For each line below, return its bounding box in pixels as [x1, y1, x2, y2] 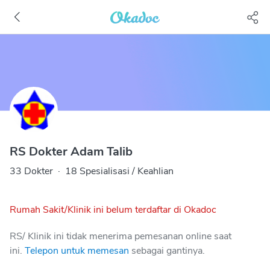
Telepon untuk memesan [25, 244, 129, 257]
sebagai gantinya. [131, 244, 205, 257]
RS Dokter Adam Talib [10, 143, 133, 160]
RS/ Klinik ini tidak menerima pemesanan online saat [10, 230, 231, 243]
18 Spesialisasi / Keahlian [65, 165, 174, 178]
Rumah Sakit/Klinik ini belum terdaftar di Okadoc [10, 203, 216, 216]
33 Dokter [10, 165, 53, 178]
